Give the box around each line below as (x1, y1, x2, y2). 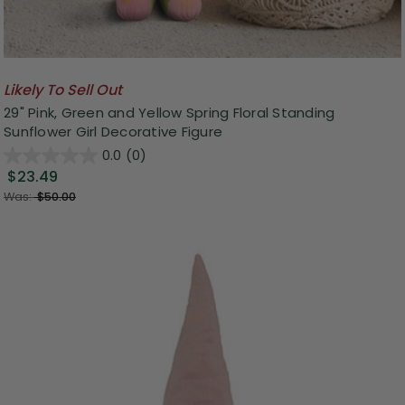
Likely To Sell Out (4, 80, 122, 101)
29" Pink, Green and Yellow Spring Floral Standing (4, 103, 335, 123)
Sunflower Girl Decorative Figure (4, 122, 222, 142)
